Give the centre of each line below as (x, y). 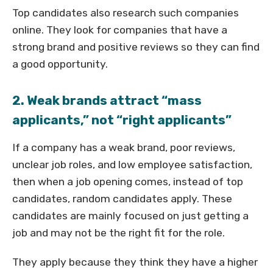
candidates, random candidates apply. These (122, 199)
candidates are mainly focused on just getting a (130, 216)
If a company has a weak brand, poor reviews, (124, 147)
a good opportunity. (60, 64)
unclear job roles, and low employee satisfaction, (132, 165)
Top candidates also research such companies (126, 13)
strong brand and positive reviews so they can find (136, 47)
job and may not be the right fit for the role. (119, 233)
